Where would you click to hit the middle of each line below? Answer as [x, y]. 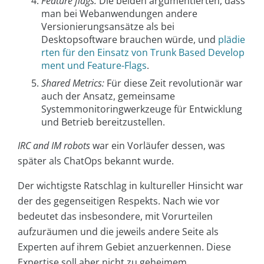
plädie [232, 39]
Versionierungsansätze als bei [108, 26]
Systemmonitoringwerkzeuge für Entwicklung [142, 109]
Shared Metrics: [73, 83]
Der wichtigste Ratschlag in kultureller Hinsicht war [131, 185]
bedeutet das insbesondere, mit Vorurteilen [115, 216]
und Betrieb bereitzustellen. [103, 122]
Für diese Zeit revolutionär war [174, 83]
